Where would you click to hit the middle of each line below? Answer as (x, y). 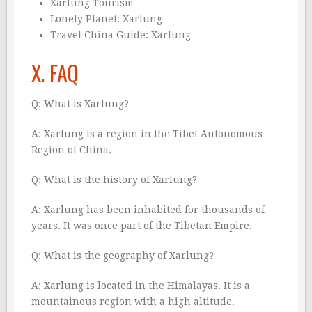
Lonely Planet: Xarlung (106, 19)
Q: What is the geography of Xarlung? (123, 256)
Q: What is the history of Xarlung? (114, 180)
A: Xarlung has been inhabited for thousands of (148, 210)
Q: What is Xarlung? (80, 104)
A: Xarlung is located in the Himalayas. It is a (141, 286)
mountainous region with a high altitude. (133, 302)
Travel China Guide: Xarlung (120, 35)
